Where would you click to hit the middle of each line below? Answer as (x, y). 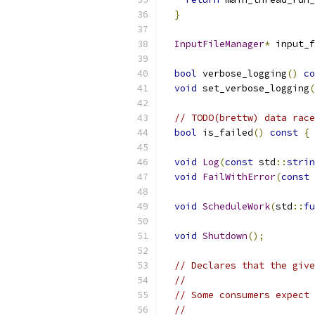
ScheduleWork (236, 206)
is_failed (225, 133)
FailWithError (239, 177)
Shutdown (225, 236)
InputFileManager (219, 44)
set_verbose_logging (253, 88)
